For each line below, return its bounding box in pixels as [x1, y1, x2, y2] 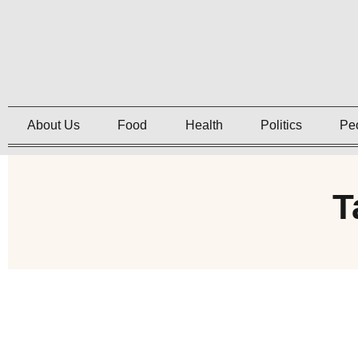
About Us [26, 118, 80, 132]
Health [185, 118, 223, 132]
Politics [260, 118, 302, 132]
